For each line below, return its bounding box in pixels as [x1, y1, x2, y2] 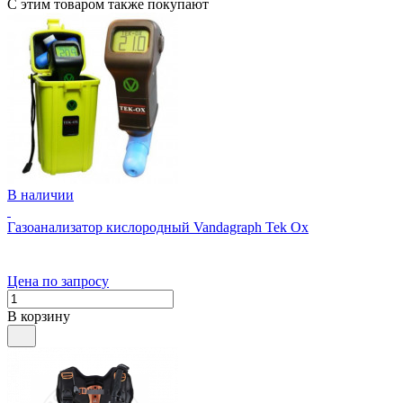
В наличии [7, 187, 74, 203]
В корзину [7, 309, 70, 325]
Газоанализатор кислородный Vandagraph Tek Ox [7, 219, 309, 236]
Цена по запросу [7, 273, 109, 290]
